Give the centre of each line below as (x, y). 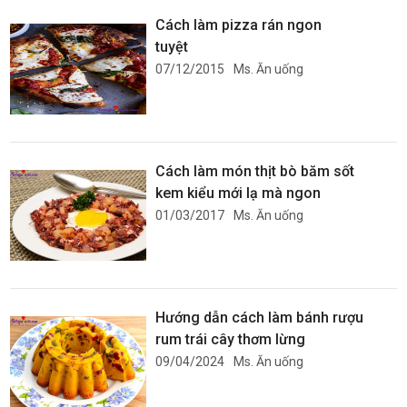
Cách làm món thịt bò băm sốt (255, 171)
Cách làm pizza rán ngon (239, 25)
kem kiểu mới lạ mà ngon (238, 193)
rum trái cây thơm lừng (231, 339)
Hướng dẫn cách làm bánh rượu (260, 318)
